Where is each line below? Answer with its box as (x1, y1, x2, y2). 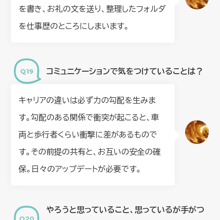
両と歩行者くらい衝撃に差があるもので (19, 131, 158, 139)
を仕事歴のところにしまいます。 (19, 22, 130, 30)
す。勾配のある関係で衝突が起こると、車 (19, 113, 160, 122)
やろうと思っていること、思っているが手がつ (46, 206, 205, 214)
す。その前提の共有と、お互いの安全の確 (19, 148, 161, 156)
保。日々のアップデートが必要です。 (19, 165, 142, 173)
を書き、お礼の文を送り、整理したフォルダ (19, 5, 166, 13)
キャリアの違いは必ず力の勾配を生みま (19, 96, 156, 105)
